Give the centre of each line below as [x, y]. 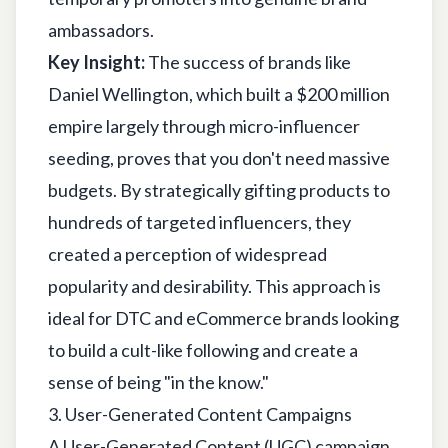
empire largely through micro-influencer [204, 125]
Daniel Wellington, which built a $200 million [219, 93]
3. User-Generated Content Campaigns [200, 413]
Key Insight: [96, 61]
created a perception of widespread [187, 253]
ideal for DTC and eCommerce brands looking [223, 317]
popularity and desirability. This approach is [214, 285]
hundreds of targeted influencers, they [199, 221]
